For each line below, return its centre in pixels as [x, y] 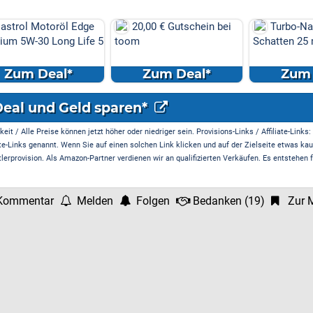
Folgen [153, 201]
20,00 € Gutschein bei [123, 27]
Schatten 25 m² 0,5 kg [245, 41]
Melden [95, 201]
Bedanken [217, 201]
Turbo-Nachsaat [249, 27]
